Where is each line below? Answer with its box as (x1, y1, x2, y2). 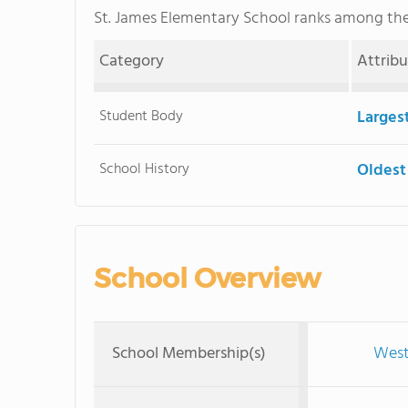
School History (99, 158, 190, 181)
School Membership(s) (112, 341, 266, 367)
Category (99, 48, 165, 75)
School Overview (94, 261, 321, 295)
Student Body (99, 105, 184, 128)
